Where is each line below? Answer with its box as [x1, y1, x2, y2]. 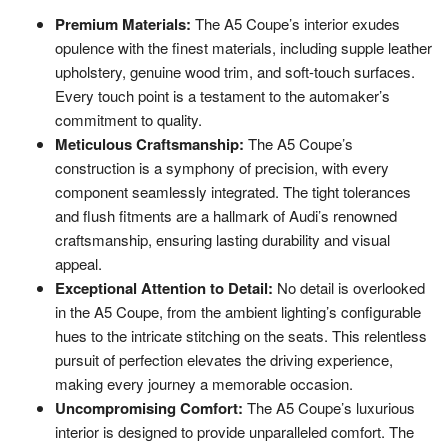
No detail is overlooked [273, 277, 425, 299]
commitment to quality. [55, 109, 202, 131]
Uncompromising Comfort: [55, 397, 243, 420]
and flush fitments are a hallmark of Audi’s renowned [55, 205, 397, 227]
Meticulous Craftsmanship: [55, 133, 244, 156]
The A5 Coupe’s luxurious [243, 397, 415, 419]
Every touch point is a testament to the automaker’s [55, 85, 390, 107]
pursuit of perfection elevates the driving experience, [55, 349, 393, 371]
